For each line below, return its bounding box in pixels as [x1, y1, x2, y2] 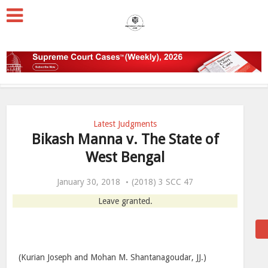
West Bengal [86, 149, 165, 166]
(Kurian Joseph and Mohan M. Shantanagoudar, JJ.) [19, 252, 207, 262]
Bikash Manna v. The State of [31, 131, 219, 148]
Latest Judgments [93, 119, 157, 129]
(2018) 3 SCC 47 [132, 177, 193, 187]
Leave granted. [98, 196, 153, 206]
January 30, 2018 [57, 177, 120, 187]
